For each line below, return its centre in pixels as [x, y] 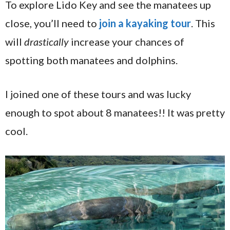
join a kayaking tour [145, 23]
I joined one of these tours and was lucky [98, 94]
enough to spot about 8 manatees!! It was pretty [115, 112]
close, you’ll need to [51, 23]
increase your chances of [127, 42]
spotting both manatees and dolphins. [91, 60]
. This [203, 23]
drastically [46, 42]
